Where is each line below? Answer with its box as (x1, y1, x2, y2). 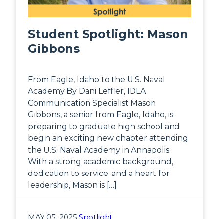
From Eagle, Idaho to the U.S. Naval (28, 74, 165, 84)
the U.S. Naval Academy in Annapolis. (28, 145, 171, 154)
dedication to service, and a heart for (28, 168, 170, 178)
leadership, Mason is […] (28, 180, 117, 190)
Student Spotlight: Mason (28, 26, 188, 41)
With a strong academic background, (28, 156, 173, 166)
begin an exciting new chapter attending (28, 133, 188, 143)
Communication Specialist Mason (28, 98, 156, 108)
